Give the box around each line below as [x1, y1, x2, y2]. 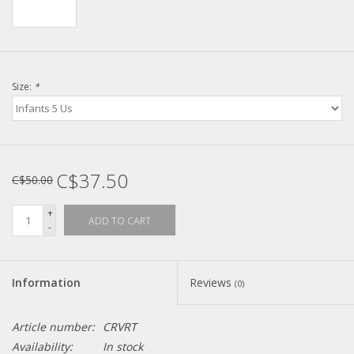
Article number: [12, 319, 95, 335]
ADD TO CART [88, 214, 151, 228]
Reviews [190, 275, 235, 291]
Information [12, 275, 81, 291]
